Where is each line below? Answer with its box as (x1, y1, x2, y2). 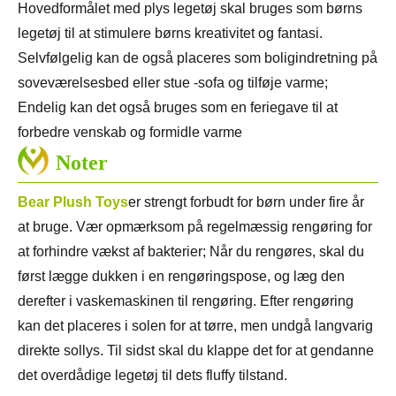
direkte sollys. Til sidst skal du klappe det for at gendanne (18, 342, 374, 358)
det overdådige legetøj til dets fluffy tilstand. (18, 367, 287, 383)
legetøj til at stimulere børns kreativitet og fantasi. (18, 25, 323, 41)
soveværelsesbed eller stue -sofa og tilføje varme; (18, 74, 328, 90)
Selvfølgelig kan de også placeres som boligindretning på (18, 49, 377, 65)
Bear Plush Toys (18, 194, 128, 209)
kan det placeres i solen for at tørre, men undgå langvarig (18, 317, 373, 333)
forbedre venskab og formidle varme (18, 124, 242, 140)
